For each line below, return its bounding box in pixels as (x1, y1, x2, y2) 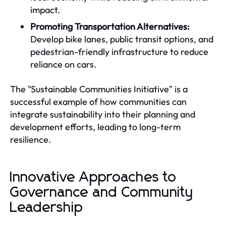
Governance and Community (10, 185, 194, 200)
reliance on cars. (30, 58, 96, 70)
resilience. (10, 133, 51, 145)
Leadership (10, 200, 83, 215)
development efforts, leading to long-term (10, 121, 181, 133)
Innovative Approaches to (10, 170, 177, 185)
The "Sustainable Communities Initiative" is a (10, 83, 188, 95)
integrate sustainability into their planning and (10, 108, 195, 120)
